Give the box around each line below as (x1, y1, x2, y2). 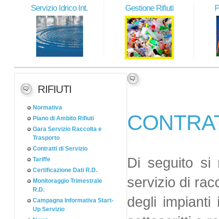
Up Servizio (33, 206, 65, 213)
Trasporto (33, 134, 60, 141)
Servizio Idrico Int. (31, 3, 88, 13)
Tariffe (33, 156, 50, 163)
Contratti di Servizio (33, 145, 88, 152)
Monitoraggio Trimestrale (33, 177, 102, 184)
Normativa (33, 104, 62, 111)
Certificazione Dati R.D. (33, 167, 97, 174)
